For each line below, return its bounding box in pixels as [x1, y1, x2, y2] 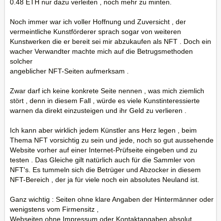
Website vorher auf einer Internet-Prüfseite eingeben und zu [10, 146, 197, 154]
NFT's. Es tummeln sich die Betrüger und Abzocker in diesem [10, 166, 201, 174]
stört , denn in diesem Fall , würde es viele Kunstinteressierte [10, 97, 200, 105]
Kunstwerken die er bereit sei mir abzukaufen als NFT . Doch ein [10, 37, 211, 45]
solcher [10, 57, 33, 65]
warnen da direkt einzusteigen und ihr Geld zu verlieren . [10, 107, 186, 114]
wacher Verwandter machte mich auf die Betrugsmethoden [10, 47, 193, 55]
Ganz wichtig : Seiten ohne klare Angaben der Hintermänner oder [10, 195, 214, 203]
